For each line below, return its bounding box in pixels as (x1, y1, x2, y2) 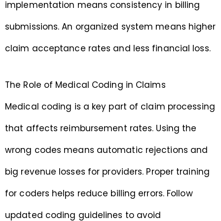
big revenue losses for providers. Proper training (5, 166, 210, 178)
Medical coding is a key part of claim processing (5, 101, 215, 113)
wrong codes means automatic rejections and (5, 144, 208, 156)
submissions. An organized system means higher (5, 21, 216, 33)
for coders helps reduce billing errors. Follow (5, 187, 193, 200)
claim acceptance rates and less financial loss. (5, 42, 211, 55)
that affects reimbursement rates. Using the (5, 122, 197, 135)
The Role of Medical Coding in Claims (5, 79, 166, 91)
